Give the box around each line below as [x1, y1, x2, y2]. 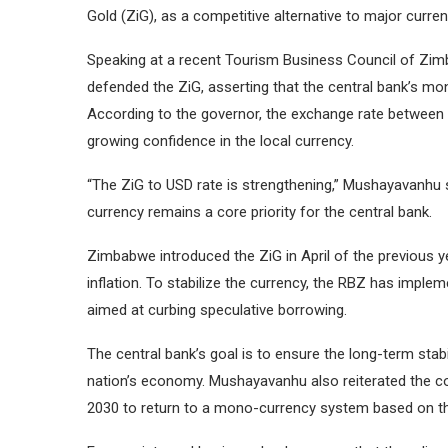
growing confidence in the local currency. [87, 132, 354, 150]
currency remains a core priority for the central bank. [87, 203, 432, 221]
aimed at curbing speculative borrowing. [87, 301, 347, 319]
